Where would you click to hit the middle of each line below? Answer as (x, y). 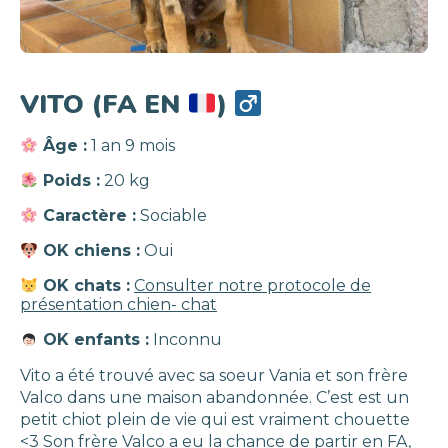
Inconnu (186, 339)
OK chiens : (89, 250)
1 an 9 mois (131, 145)
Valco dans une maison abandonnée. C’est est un (214, 397)
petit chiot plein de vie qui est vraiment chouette (215, 419)
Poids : (69, 180)
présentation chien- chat (118, 304)
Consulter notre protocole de (253, 285)
